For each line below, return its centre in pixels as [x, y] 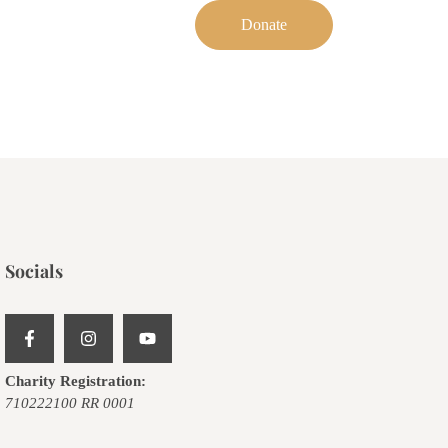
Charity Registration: [75, 380]
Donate [264, 24]
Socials [33, 270]
